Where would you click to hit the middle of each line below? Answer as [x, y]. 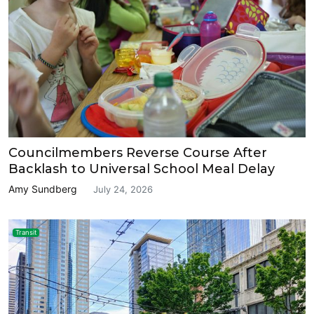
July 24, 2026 [123, 189]
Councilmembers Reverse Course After [138, 152]
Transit [26, 233]
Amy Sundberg [43, 189]
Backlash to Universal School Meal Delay [142, 169]
